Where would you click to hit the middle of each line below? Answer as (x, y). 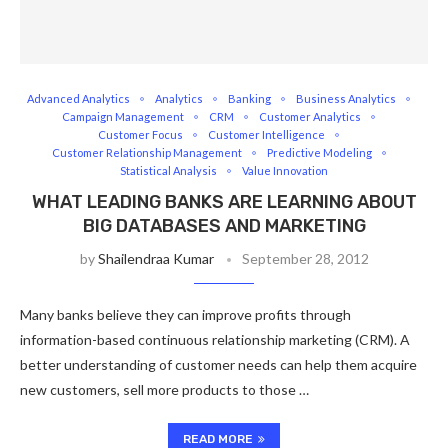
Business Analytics (346, 98)
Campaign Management (123, 116)
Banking (249, 98)
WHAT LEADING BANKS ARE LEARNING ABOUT (224, 202)
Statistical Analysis (168, 170)
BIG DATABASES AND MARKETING (224, 226)
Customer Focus (140, 134)
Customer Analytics (310, 116)
